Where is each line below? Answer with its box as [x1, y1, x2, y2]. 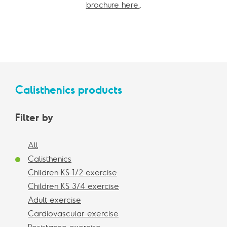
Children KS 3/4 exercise [28, 181, 119, 192]
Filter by [15, 111, 53, 124]
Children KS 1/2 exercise [28, 167, 117, 178]
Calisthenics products [15, 83, 122, 97]
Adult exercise [28, 195, 81, 205]
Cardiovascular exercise [28, 208, 119, 219]
